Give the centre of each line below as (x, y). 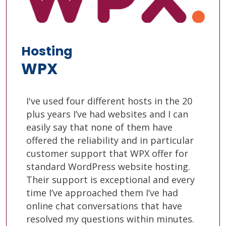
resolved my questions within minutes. (110, 219)
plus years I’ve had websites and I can (107, 114)
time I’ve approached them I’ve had (102, 192)
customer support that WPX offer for (107, 153)
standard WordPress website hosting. (108, 166)
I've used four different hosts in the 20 (109, 101)
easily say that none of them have (99, 127)
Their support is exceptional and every (110, 179)
